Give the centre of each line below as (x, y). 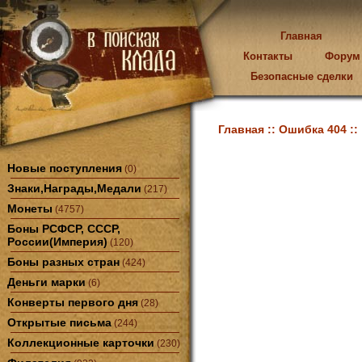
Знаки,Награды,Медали (74, 188)
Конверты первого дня (73, 302)
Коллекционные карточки (81, 343)
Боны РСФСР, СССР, (64, 229)
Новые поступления (65, 168)
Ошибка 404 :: (318, 129)
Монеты (30, 208)
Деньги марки (46, 282)
